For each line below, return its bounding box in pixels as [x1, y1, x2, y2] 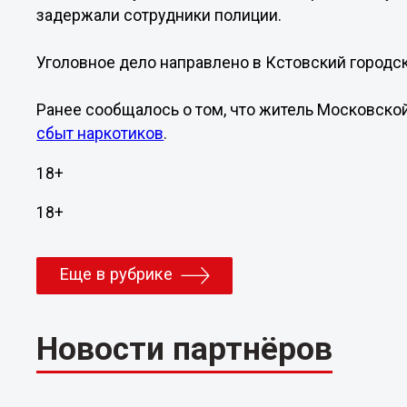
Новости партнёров [36, 330, 333, 369]
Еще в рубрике [59, 264, 174, 285]
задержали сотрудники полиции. [36, 6, 283, 25]
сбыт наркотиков [36, 124, 164, 143]
